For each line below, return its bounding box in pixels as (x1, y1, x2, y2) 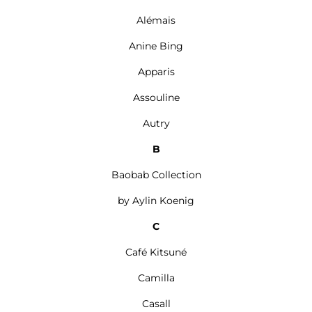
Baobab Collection (111, 169, 201, 181)
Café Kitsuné (125, 246, 187, 258)
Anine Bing (129, 40, 183, 52)
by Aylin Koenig (118, 194, 194, 207)
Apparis (137, 65, 175, 78)
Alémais (136, 14, 175, 26)
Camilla (137, 272, 175, 284)
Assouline (132, 91, 180, 104)
